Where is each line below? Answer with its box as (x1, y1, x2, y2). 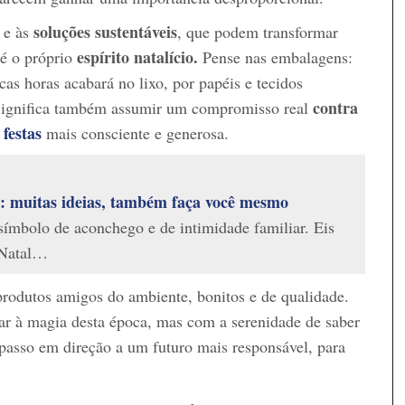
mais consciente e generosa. (42, 121, 229, 144)
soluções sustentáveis (33, 19, 177, 43)
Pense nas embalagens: (198, 45, 353, 68)
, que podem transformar (177, 20, 338, 42)
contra (313, 95, 358, 119)
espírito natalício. (77, 44, 198, 69)
